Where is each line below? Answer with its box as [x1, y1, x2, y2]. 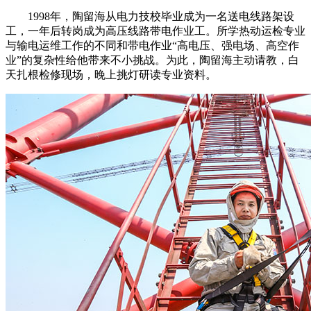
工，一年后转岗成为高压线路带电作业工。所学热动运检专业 [6, 25, 305, 37]
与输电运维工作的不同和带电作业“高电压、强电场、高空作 [6, 40, 299, 52]
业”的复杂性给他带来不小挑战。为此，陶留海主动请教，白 [6, 54, 299, 67]
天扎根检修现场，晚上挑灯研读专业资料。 [6, 69, 217, 81]
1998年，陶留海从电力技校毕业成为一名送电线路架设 [6, 10, 294, 23]
